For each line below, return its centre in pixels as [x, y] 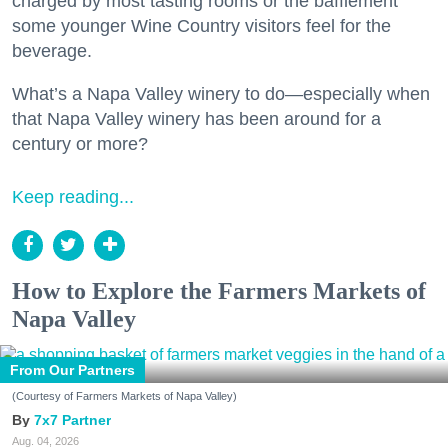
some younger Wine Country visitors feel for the [201, 25]
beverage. [52, 50]
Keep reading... [73, 196]
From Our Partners [72, 369]
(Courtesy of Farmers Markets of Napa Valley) [124, 395]
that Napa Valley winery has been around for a [196, 118]
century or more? [80, 143]
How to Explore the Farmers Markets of [219, 290]
